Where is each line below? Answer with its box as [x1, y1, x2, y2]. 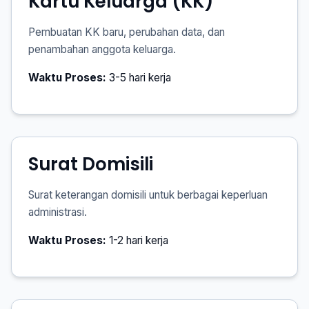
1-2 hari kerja [106, 234, 168, 247]
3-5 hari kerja [106, 71, 171, 84]
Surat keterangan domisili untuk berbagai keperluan [28, 188, 268, 201]
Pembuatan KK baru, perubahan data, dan [28, 26, 225, 39]
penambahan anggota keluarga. [28, 43, 176, 56]
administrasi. [28, 206, 87, 219]
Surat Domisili [28, 152, 153, 177]
